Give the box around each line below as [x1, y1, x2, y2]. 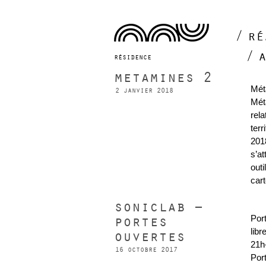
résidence [114, 53, 151, 62]
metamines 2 [114, 69, 212, 87]
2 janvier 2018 [115, 86, 173, 95]
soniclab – [114, 198, 203, 216]
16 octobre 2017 [115, 245, 178, 254]
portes [114, 213, 167, 231]
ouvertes [114, 228, 185, 246]
